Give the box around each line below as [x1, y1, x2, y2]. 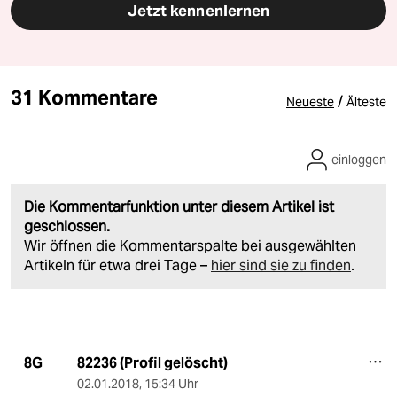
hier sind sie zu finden [211, 255, 351, 275]
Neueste [286, 93, 334, 110]
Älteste [346, 93, 386, 110]
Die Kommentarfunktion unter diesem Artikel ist [24, 197, 334, 216]
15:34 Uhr [144, 375, 198, 392]
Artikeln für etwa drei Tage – [24, 255, 211, 275]
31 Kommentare [11, 84, 159, 110]
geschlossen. [24, 216, 110, 236]
